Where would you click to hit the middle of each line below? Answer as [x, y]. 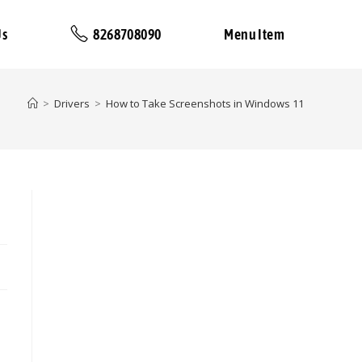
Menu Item [254, 34]
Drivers [72, 103]
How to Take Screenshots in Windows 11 [205, 103]
